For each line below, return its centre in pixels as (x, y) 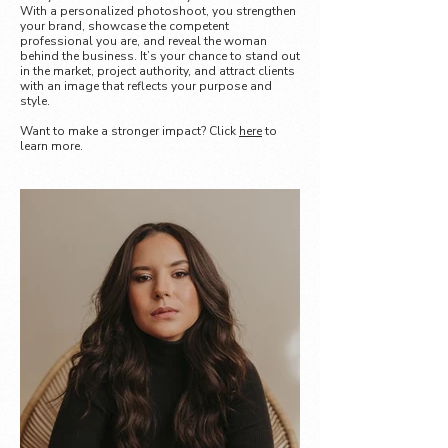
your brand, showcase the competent (124, 26)
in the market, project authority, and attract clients (157, 71)
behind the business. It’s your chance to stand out (160, 56)
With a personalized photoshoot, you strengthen (158, 11)
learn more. (51, 146)
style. (35, 101)
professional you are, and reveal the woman (143, 41)
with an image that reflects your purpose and (146, 86)
